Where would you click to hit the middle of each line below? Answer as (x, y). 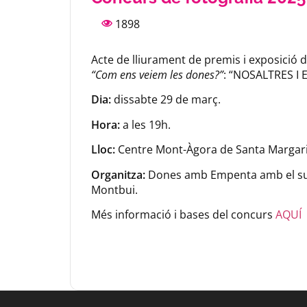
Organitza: (118, 174)
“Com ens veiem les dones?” (157, 75)
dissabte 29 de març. (166, 100)
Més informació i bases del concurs (183, 214)
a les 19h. (145, 124)
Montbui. (114, 189)
